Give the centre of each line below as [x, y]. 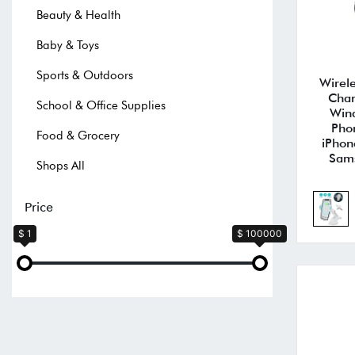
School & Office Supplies [101, 105]
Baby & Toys [68, 45]
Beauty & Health [78, 15]
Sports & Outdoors [85, 75]
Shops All [61, 165]
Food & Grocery [78, 135]
